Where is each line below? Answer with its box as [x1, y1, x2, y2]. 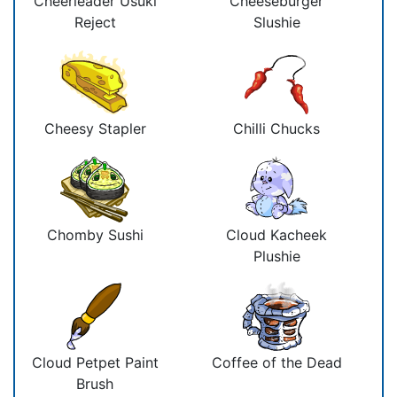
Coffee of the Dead [211, 353, 342, 371]
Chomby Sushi [46, 225, 144, 244]
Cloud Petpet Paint [31, 353, 159, 371]
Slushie [253, 12, 300, 31]
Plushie [253, 246, 300, 265]
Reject [74, 12, 116, 31]
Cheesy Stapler [43, 119, 146, 137]
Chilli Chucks [233, 119, 320, 137]
